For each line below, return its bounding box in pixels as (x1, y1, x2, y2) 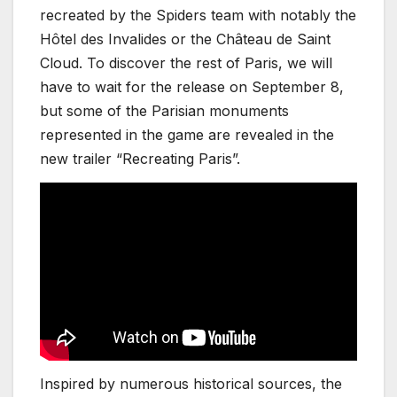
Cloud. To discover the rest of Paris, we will (40, 54, 332, 73)
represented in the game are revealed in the (40, 126, 334, 144)
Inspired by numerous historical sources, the (40, 375, 342, 393)
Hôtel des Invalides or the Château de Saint (40, 30, 331, 49)
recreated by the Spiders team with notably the (40, 6, 356, 25)
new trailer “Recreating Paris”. (40, 150, 240, 168)
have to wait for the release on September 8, (40, 78, 344, 97)
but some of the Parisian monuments (40, 102, 289, 121)
